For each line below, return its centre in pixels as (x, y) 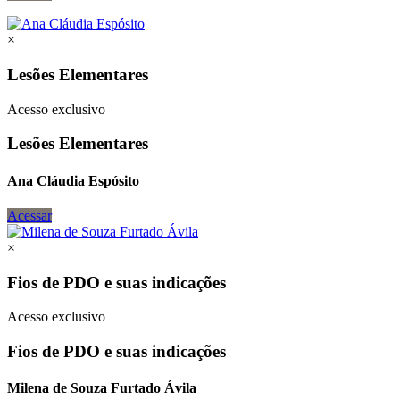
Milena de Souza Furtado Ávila (102, 388)
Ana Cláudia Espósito (73, 180)
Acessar (29, 215)
